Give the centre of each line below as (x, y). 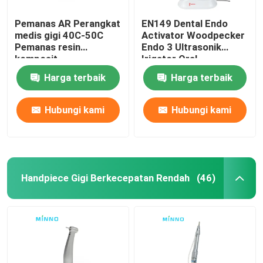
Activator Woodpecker (193, 35)
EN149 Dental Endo (185, 23)
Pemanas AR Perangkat (68, 23)
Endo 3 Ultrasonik (182, 47)
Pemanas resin (48, 47)
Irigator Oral (170, 58)
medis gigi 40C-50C (59, 35)
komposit (36, 58)
